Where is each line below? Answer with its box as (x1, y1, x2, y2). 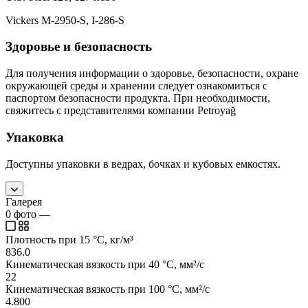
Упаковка (5, 129, 64, 144)
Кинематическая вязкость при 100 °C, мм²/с (5, 283, 210, 295)
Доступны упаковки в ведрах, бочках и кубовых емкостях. (5, 157, 280, 170)
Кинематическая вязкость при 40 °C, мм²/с (5, 258, 204, 270)
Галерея (5, 195, 42, 208)
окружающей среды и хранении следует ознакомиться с (5, 80, 267, 92)
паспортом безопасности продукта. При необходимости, (5, 92, 270, 104)
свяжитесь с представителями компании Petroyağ (5, 104, 236, 117)
